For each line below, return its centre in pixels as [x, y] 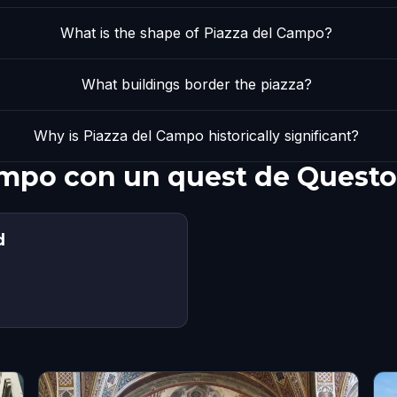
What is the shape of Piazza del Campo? [197, 33]
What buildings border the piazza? [196, 84]
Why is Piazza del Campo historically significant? [197, 136]
